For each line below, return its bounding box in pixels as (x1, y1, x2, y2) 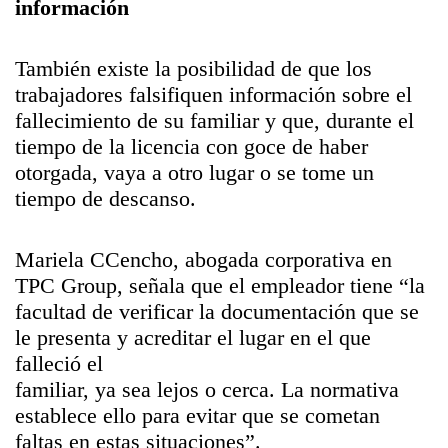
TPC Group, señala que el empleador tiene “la (15, 273, 425, 298)
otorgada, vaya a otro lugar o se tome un (15, 160, 374, 185)
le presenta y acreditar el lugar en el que (15, 325, 371, 350)
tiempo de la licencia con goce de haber (15, 134, 368, 159)
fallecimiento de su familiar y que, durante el (15, 108, 414, 133)
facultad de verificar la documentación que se (15, 299, 419, 324)
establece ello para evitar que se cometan (15, 403, 380, 428)
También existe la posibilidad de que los (15, 56, 372, 81)
